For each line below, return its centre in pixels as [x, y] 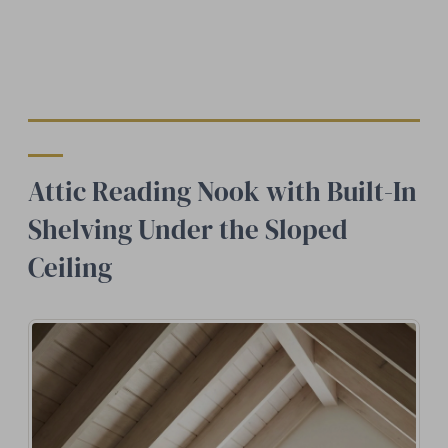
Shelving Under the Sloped [188, 229]
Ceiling [70, 267]
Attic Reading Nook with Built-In [222, 191]
